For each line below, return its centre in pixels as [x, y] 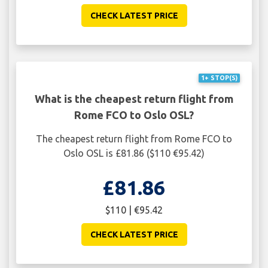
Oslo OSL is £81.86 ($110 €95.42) [134, 153]
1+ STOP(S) [219, 78]
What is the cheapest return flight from [134, 98]
